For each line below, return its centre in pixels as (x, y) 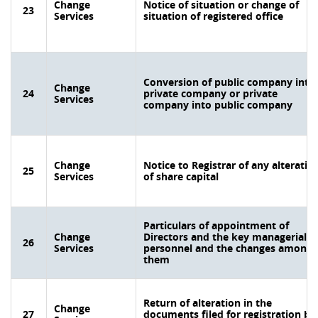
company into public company (218, 105)
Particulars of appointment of (216, 225)
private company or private (210, 93)
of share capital (181, 176)
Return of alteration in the (208, 303)
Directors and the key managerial (225, 237)
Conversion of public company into (229, 82)
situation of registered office (213, 16)
